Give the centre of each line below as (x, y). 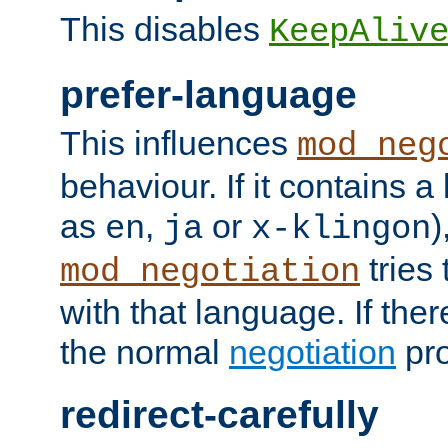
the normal (144, 352)
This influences (178, 143)
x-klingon (341, 229)
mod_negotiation (210, 272)
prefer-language (208, 94)
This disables (164, 29)
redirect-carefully (219, 415)
